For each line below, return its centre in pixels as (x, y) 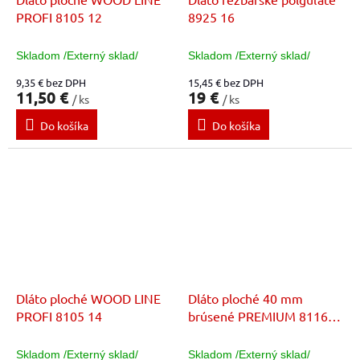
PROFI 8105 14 (59, 315)
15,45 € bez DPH (226, 83)
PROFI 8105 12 (59, 17)
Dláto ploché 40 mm (245, 298)
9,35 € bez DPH (51, 83)
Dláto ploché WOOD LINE (88, 298)
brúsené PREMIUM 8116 (258, 315)
